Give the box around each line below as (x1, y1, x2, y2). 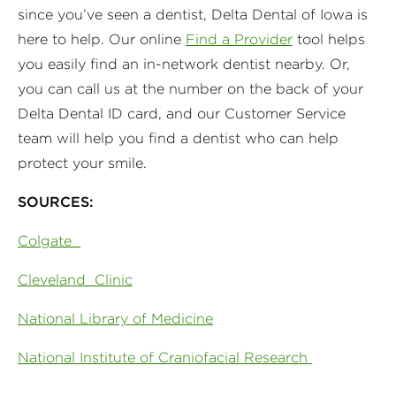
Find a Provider (186, 30, 293, 48)
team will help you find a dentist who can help (18, 129, 339, 147)
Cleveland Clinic (18, 270, 133, 288)
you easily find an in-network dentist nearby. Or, (18, 55, 350, 72)
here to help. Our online (18, 30, 186, 48)
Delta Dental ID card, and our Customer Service (18, 104, 346, 122)
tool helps (293, 30, 365, 48)
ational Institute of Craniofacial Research (29, 348, 312, 366)
